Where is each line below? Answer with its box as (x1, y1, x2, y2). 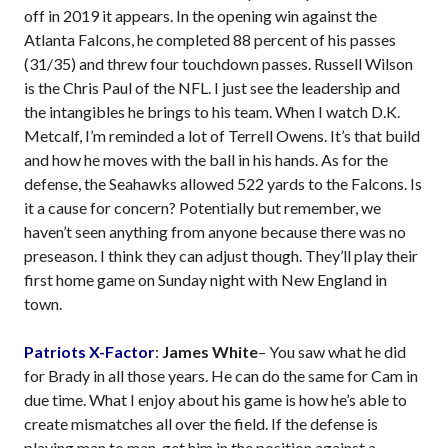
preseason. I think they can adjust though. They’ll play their (24, 246, 418, 266)
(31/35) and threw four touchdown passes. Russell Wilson (24, 54, 413, 74)
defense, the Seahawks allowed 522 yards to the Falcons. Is (24, 174, 422, 194)
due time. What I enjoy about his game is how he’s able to (24, 390, 407, 410)
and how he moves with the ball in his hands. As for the (24, 150, 388, 170)
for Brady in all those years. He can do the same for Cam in (24, 366, 418, 386)
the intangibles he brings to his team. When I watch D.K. (24, 102, 400, 122)
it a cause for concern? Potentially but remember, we (24, 198, 381, 218)
